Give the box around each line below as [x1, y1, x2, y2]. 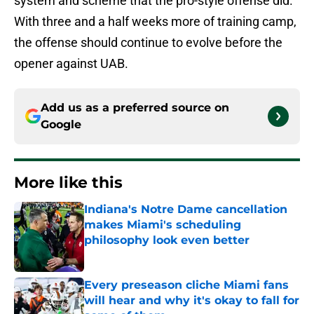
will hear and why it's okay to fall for [84, 294, 299, 308]
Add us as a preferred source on [41, 101, 229, 115]
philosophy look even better [84, 233, 250, 247]
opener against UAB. [14, 56, 128, 71]
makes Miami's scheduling [84, 218, 241, 232]
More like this [14, 173, 123, 193]
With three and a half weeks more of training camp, [14, 14, 296, 29]
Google [41, 118, 81, 132]
